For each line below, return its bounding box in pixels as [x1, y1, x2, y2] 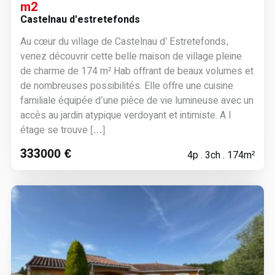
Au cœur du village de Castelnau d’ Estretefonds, [20, 36, 228, 47]
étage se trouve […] [20, 125, 105, 135]
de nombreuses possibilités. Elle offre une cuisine [20, 80, 233, 91]
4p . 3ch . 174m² [187, 150, 255, 160]
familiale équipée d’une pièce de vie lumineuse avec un [20, 95, 254, 106]
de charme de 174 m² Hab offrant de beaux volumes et [20, 66, 254, 76]
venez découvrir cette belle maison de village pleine [20, 51, 242, 61]
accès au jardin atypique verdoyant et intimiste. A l [20, 110, 231, 120]
